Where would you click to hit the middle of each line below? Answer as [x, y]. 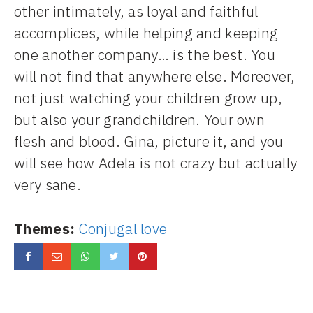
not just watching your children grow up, [148, 98]
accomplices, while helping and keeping [146, 33]
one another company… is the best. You [145, 55]
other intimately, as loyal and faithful [136, 12]
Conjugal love [123, 228]
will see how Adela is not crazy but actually [156, 163]
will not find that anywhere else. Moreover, [154, 77]
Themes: [45, 228]
